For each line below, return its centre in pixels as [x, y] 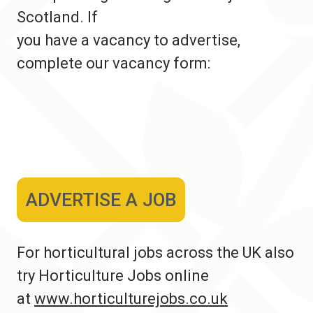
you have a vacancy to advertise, [129, 41]
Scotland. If [59, 17]
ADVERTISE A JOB [101, 199]
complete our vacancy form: [114, 64]
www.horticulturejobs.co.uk [131, 298]
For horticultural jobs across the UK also [155, 252]
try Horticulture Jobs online [113, 275]
